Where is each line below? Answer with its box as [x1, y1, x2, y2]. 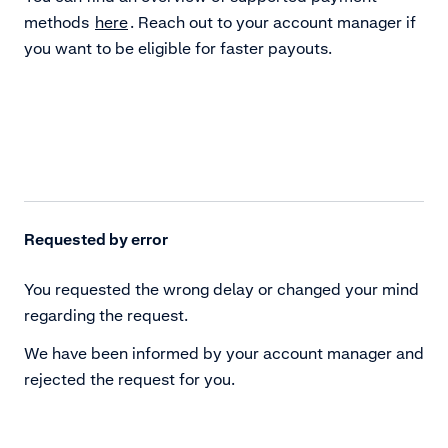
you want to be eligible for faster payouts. [24, 38, 332, 59]
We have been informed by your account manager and [24, 343, 424, 364]
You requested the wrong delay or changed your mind [24, 279, 419, 300]
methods [24, 12, 93, 33]
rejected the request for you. [24, 369, 235, 390]
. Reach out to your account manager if [130, 12, 416, 33]
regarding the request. [24, 305, 188, 326]
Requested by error [24, 229, 168, 250]
